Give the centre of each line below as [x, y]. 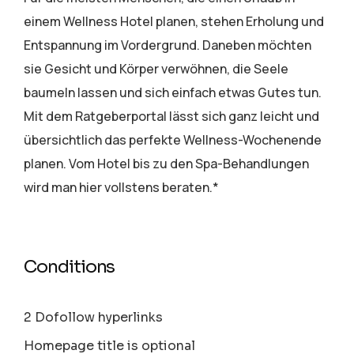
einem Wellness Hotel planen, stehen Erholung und [174, 22]
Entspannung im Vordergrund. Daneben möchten [168, 45]
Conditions [70, 267]
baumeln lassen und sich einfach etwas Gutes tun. [173, 93]
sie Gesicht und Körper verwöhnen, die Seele [156, 69]
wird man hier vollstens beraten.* [122, 188]
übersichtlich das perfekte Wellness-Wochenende [173, 140]
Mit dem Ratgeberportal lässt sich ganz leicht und [172, 117]
